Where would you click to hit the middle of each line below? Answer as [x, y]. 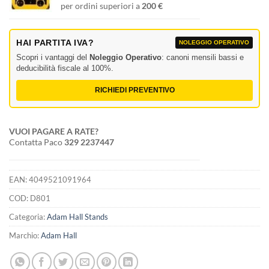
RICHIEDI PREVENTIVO [134, 90]
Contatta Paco [37, 142]
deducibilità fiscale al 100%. [65, 68]
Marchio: [25, 236]
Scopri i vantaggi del [53, 58]
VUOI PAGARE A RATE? [54, 131]
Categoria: [28, 217]
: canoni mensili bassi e [203, 58]
